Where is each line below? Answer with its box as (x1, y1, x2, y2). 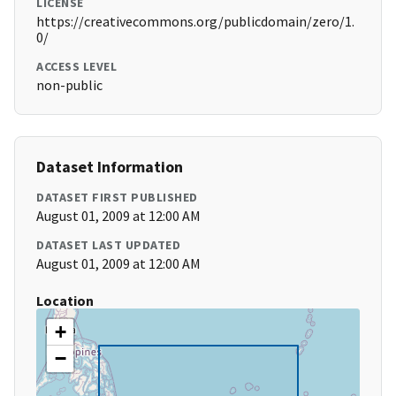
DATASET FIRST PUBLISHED (36, 189, 198, 206)
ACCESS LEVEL (36, 58, 117, 75)
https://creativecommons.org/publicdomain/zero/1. (36, 12, 354, 31)
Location (36, 292, 94, 310)
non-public (36, 76, 103, 95)
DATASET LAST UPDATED (36, 237, 180, 254)
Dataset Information (36, 156, 183, 178)
